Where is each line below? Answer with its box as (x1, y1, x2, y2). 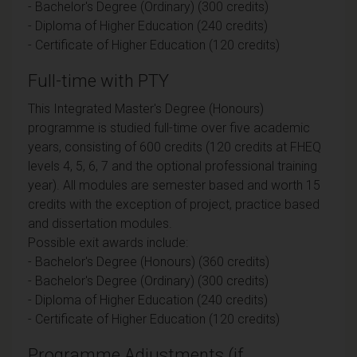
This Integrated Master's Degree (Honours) (28, 100, 264, 116)
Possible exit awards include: (28, 234, 188, 250)
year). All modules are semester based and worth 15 (28, 177, 320, 193)
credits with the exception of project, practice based (28, 196, 320, 212)
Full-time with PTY (28, 70, 169, 91)
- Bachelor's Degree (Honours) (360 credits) (28, 253, 269, 269)
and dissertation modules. (28, 215, 172, 231)
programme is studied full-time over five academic (28, 120, 310, 135)
